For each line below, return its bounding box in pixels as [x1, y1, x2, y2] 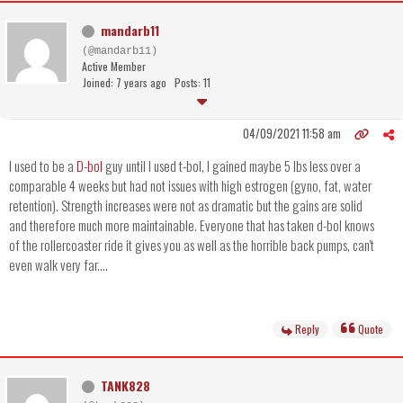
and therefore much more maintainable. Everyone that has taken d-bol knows [9, 215, 374, 236]
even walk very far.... [9, 255, 108, 275]
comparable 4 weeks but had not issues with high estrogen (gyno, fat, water [9, 175, 372, 196]
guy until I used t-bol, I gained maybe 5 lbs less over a [103, 156, 361, 176]
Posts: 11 [175, 75, 210, 91]
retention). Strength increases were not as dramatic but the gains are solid [9, 195, 363, 216]
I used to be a [9, 156, 76, 176]
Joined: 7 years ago [83, 75, 166, 91]
